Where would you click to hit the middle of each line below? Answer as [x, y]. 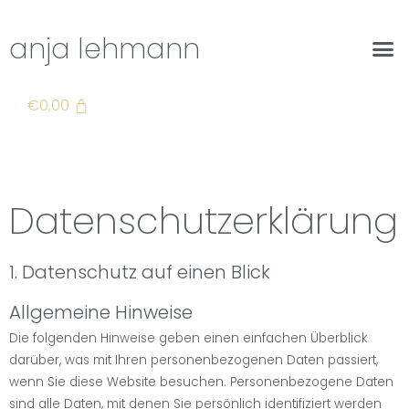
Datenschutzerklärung [204, 220]
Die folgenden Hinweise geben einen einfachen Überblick [188, 338]
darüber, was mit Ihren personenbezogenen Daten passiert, [194, 360]
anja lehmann [105, 49]
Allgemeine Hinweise [101, 312]
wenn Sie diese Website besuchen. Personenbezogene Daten [201, 382]
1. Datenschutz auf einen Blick [140, 272]
